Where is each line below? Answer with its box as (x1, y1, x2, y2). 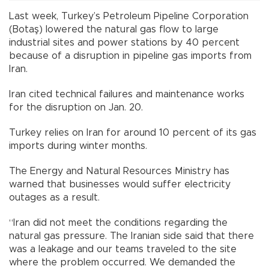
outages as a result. (9, 192, 100, 202)
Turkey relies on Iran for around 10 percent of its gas (9, 127, 256, 138)
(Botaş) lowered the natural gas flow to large (9, 24, 219, 34)
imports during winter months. (9, 141, 147, 151)
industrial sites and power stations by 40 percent (9, 37, 240, 47)
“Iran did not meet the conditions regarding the (9, 217, 228, 228)
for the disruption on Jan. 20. (9, 102, 143, 112)
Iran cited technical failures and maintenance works (9, 89, 244, 99)
